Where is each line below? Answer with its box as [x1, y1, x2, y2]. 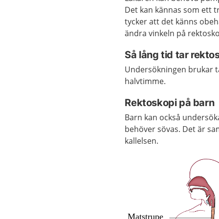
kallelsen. [125, 135, 159, 146]
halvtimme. [125, 76, 166, 87]
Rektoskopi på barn [125, 97, 215, 109]
